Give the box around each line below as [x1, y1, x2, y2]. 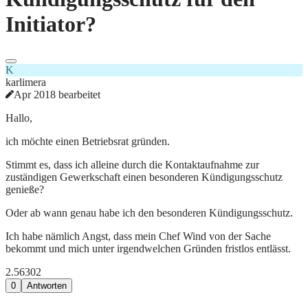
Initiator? [5, 11, 96, 36]
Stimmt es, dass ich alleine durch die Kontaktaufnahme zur [5, 158, 259, 170]
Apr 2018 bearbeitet [14, 88, 100, 100]
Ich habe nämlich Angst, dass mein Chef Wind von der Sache [5, 230, 271, 242]
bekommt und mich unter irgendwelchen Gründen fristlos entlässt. [5, 242, 291, 254]
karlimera [5, 76, 46, 88]
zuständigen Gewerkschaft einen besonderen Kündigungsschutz [5, 170, 283, 183]
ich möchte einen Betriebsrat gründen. [5, 135, 170, 147]
